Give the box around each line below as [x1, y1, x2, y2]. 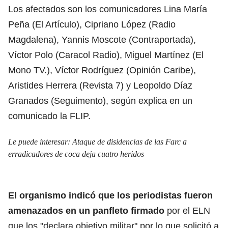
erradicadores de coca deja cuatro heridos [8, 149, 144, 158]
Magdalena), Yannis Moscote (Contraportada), [8, 34, 196, 45]
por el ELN [164, 205, 210, 216]
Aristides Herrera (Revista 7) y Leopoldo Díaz [8, 80, 192, 91]
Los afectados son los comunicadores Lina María [8, 4, 207, 14]
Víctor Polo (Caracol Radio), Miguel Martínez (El [8, 49, 204, 60]
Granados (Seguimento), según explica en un [8, 95, 192, 106]
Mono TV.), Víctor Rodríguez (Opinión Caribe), [8, 65, 196, 75]
